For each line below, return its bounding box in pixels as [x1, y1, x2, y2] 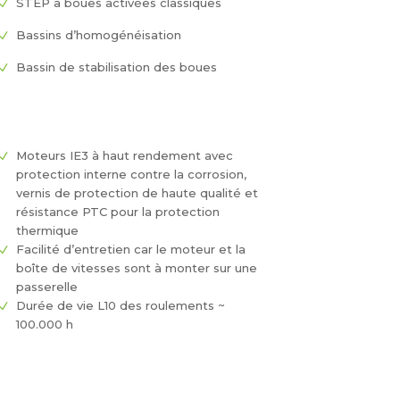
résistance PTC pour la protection [15, 204, 220, 220]
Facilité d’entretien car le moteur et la [15, 242, 246, 257]
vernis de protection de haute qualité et [15, 186, 258, 201]
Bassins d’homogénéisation [15, 28, 181, 43]
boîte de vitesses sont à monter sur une [15, 261, 257, 276]
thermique [15, 223, 79, 238]
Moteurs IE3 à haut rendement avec [15, 148, 233, 163]
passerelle [15, 279, 78, 295]
